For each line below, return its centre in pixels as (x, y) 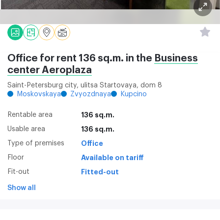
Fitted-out (100, 172)
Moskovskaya (39, 94)
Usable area (26, 129)
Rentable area (30, 115)
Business (176, 58)
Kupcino (134, 94)
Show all (22, 188)
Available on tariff (112, 157)
